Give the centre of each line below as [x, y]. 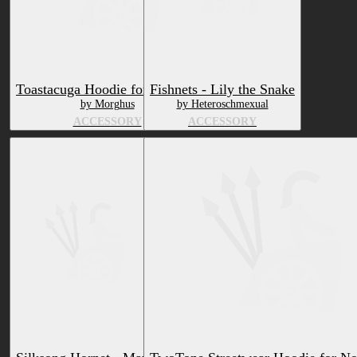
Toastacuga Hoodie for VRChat [107, 90]
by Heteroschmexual [222, 104]
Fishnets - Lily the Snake [222, 90]
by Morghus [107, 104]
